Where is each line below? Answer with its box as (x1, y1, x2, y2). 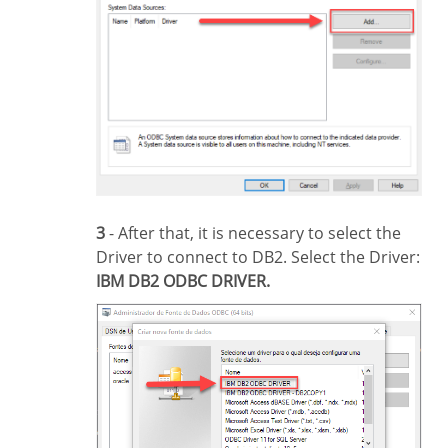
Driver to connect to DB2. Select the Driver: (96, 245, 420, 268)
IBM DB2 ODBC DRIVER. (96, 269, 270, 292)
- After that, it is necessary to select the (105, 221, 401, 244)
